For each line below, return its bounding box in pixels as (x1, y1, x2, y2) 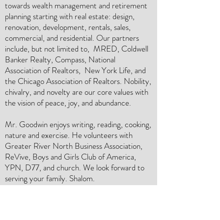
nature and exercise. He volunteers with (5, 129, 133, 141)
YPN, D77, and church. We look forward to (5, 162, 144, 173)
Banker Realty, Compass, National (5, 54, 115, 65)
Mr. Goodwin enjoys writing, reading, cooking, (5, 118, 151, 130)
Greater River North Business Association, (5, 140, 142, 152)
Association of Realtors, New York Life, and (5, 64, 146, 76)
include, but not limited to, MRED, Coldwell (5, 43, 148, 55)
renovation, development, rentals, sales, (5, 21, 131, 33)
